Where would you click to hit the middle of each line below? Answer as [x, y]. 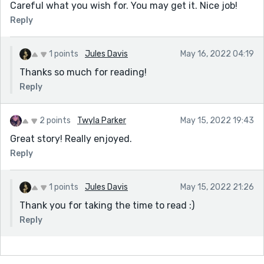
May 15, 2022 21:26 [217, 187]
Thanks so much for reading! [83, 72]
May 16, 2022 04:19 [217, 54]
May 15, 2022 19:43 [217, 120]
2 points [55, 120]
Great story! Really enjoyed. [71, 138]
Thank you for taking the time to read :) [107, 205]
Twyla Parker [102, 120]
